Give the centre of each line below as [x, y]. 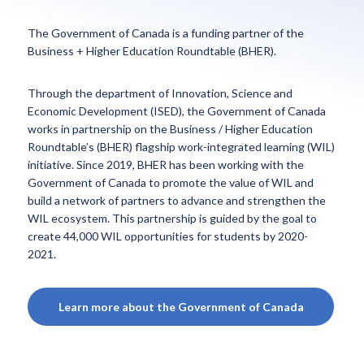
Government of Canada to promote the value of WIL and [171, 182]
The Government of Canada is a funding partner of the [166, 33]
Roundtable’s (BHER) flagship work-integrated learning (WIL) [182, 147]
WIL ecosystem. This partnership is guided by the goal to [173, 218]
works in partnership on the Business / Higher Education [171, 129]
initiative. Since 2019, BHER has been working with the [166, 165]
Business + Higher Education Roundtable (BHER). [152, 51]
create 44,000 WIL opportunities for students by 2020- [168, 236]
